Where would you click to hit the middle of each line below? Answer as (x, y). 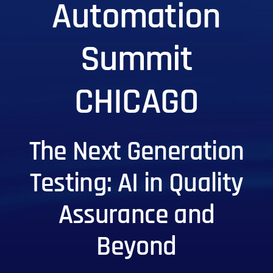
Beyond (136, 247)
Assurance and (136, 215)
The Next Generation (136, 152)
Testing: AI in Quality (136, 184)
